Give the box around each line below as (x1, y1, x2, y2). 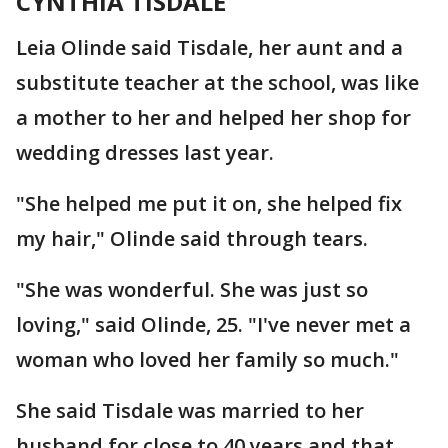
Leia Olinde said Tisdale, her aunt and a (16, 34, 403, 61)
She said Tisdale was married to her (16, 397, 364, 424)
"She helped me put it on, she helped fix (16, 190, 402, 217)
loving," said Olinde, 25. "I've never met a (16, 311, 411, 338)
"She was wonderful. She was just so (16, 276, 368, 303)
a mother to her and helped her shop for (16, 104, 411, 131)
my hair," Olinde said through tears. (16, 225, 368, 252)
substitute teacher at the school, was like (16, 69, 419, 96)
